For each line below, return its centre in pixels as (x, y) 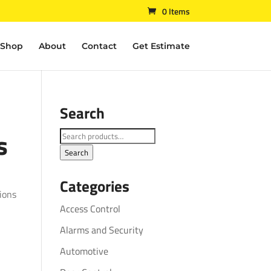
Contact (99, 46)
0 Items (176, 11)
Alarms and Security (101, 230)
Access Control (90, 209)
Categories (94, 186)
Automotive (84, 251)
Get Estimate (161, 46)
